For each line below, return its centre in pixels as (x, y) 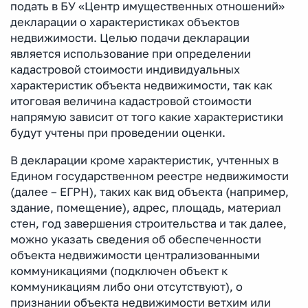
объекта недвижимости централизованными (135, 255)
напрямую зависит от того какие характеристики (147, 117)
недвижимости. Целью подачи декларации (130, 37)
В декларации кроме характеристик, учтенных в (144, 160)
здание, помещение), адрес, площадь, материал (146, 207)
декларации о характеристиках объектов (125, 22)
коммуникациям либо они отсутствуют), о (126, 286)
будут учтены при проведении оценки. (118, 132)
